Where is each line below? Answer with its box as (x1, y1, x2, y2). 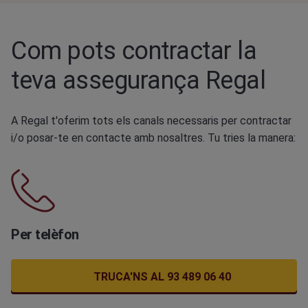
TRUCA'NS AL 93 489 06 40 (93, 270, 231, 283)
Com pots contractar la (11, 36, 256, 65)
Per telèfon (11, 226, 79, 243)
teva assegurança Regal (11, 66, 265, 95)
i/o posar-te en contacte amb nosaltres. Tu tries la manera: (11, 131, 296, 144)
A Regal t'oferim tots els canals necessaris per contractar (11, 114, 291, 127)
